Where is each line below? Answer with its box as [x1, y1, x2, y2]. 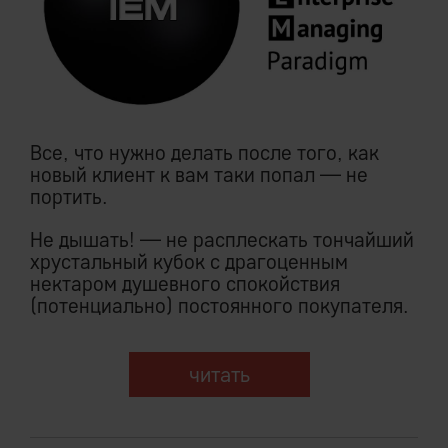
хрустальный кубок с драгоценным [30, 248, 348, 274]
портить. [30, 183, 108, 209]
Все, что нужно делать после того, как [30, 139, 379, 165]
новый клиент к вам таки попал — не [30, 161, 368, 187]
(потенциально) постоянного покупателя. [30, 292, 409, 318]
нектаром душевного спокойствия [30, 270, 340, 296]
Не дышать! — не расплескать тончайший [30, 226, 414, 252]
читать [188, 360, 250, 388]
